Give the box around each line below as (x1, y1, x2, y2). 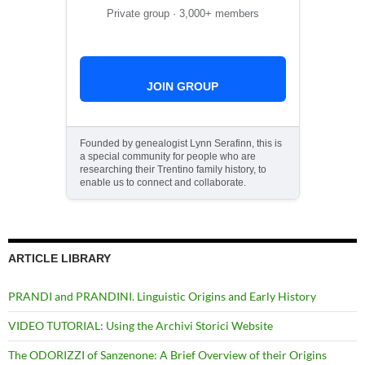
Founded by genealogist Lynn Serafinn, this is (79, 137, 282, 149)
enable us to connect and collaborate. (79, 176, 246, 188)
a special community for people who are (79, 150, 256, 162)
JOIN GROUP (147, 79, 218, 93)
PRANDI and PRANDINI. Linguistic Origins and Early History (8, 288, 316, 303)
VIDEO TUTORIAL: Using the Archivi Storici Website (8, 318, 273, 332)
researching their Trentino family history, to (79, 163, 266, 175)
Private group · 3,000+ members (106, 7, 259, 20)
